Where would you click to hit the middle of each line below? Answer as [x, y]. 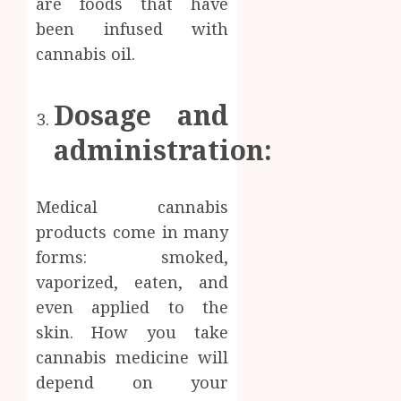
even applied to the [132, 307]
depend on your [132, 382]
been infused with [132, 28]
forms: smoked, [132, 256]
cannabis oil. [85, 53]
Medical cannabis [132, 206]
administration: [163, 149]
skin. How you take [132, 332]
